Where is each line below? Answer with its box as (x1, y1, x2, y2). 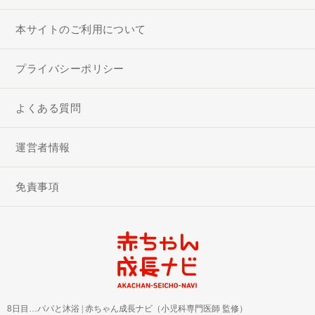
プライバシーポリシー (15, 62, 124, 75)
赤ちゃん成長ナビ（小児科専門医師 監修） (85, 304, 247, 314)
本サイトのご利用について (15, 22, 146, 35)
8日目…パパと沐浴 (7, 304, 82, 314)
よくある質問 (15, 101, 82, 114)
